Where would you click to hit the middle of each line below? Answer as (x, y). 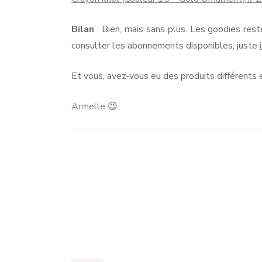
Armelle (88, 106)
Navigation (106, 198)
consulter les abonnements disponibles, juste (166, 45)
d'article (99, 214)
